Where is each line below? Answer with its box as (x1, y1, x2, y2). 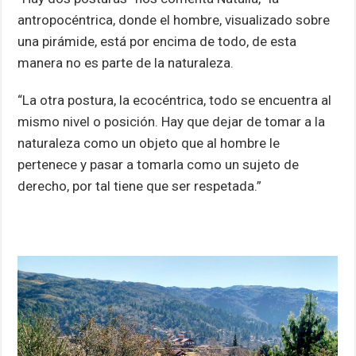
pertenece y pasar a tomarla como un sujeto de (17, 156, 300, 172)
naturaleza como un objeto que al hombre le (17, 134, 281, 151)
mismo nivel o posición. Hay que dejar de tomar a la (17, 113, 326, 130)
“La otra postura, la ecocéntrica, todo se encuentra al (17, 91, 332, 108)
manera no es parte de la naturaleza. (17, 54, 234, 71)
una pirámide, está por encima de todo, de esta (17, 33, 297, 49)
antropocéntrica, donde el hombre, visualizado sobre (17, 11, 331, 28)
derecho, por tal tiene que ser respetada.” (17, 177, 265, 194)
